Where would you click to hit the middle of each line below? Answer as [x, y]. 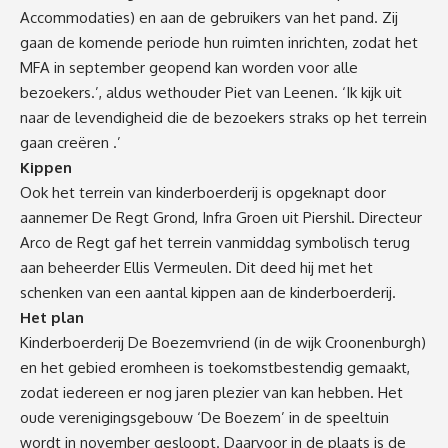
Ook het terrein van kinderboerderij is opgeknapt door [203, 192]
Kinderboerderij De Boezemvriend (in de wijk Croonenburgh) [223, 342]
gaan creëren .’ [70, 142]
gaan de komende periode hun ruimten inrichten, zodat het [219, 42]
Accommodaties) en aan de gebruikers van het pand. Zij [209, 17]
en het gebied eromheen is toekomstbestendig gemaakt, [215, 367]
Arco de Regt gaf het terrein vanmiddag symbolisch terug [215, 242]
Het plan [52, 317]
